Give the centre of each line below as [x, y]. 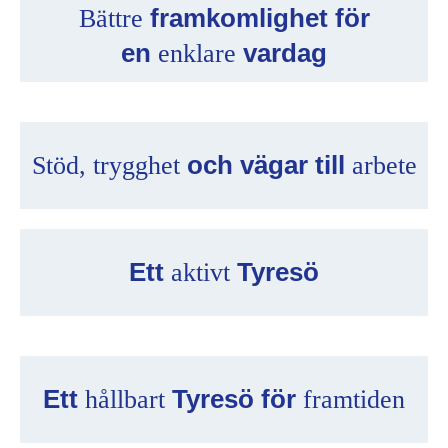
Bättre [110, 18]
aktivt [200, 272]
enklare [197, 53]
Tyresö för [234, 399]
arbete [384, 165]
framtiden [354, 399]
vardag [285, 53]
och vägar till [265, 165]
